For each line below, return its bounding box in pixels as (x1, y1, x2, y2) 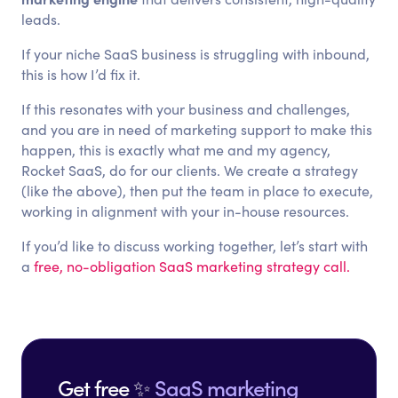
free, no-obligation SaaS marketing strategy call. (34, 257, 351, 275)
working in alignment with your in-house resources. (21, 202, 350, 220)
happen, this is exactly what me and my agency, (21, 140, 331, 159)
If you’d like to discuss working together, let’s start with (21, 236, 369, 255)
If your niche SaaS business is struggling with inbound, (21, 44, 370, 63)
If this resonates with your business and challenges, (21, 99, 351, 118)
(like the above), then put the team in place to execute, (21, 181, 374, 200)
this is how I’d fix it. (21, 65, 141, 84)
